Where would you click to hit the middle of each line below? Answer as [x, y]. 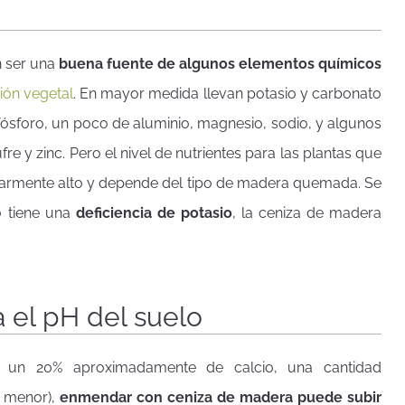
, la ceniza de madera [307, 213]
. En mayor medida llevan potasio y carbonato [227, 94]
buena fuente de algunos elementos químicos [220, 64]
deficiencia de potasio [154, 213]
